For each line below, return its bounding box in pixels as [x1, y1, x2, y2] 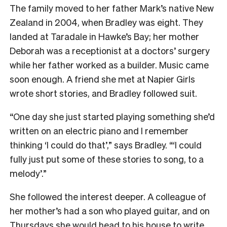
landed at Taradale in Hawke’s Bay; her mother [10, 30, 199, 42]
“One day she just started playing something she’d [10, 110, 215, 122]
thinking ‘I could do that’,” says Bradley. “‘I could [10, 138, 202, 150]
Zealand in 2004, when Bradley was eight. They [10, 16, 203, 28]
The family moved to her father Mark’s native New [10, 2, 214, 14]
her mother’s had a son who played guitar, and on [10, 204, 210, 216]
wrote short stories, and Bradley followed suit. [10, 87, 199, 99]
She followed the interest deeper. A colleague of [10, 190, 206, 202]
